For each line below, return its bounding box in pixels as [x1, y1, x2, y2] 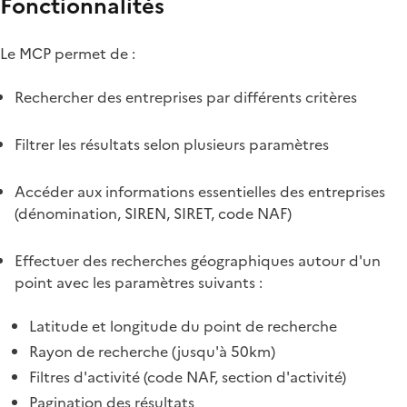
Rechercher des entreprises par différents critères [15, 85, 357, 108]
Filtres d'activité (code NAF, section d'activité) [29, 365, 346, 388]
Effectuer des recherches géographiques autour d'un [15, 249, 381, 272]
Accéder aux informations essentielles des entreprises [15, 180, 385, 203]
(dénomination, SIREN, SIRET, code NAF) [15, 202, 292, 224]
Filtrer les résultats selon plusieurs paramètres [15, 133, 329, 155]
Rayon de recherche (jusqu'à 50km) [29, 340, 275, 362]
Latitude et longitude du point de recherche [29, 314, 337, 337]
